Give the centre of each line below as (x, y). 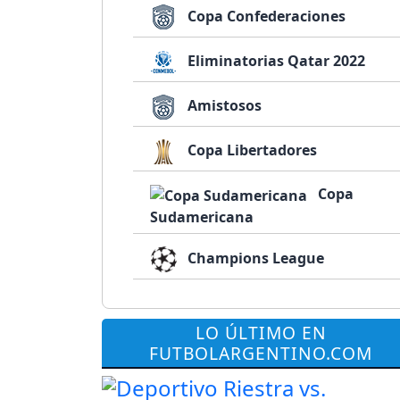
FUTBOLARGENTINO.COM (261, 353)
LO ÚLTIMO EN (261, 332)
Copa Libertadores (251, 150)
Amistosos (223, 106)
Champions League (254, 258)
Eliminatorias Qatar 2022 (275, 61)
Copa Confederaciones (265, 16)
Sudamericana (202, 217)
